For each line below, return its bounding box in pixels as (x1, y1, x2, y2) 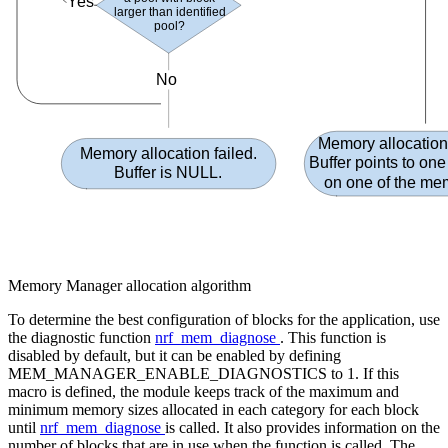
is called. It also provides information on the (165, 419, 440, 437)
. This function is (280, 329, 386, 347)
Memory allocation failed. (80, 145, 262, 163)
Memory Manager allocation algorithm (8, 277, 251, 295)
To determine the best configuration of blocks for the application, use (8, 311, 440, 329)
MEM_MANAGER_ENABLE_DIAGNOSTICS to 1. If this (8, 365, 399, 383)
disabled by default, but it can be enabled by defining (8, 347, 341, 365)
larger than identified (114, 5, 230, 20)
